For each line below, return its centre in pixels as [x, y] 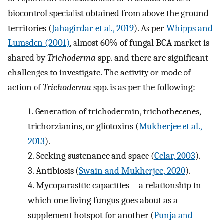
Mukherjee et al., [170, 126]
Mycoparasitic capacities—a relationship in [118, 185]
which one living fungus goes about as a [103, 200]
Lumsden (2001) [39, 43]
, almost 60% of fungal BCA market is [139, 43]
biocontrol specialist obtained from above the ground [108, 13]
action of [25, 87]
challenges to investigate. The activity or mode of [99, 72]
